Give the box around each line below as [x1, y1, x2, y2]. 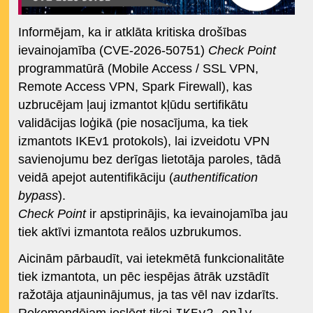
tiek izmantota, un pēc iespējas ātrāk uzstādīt [17, 270, 269, 284]
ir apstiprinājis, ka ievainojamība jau [85, 207, 288, 221]
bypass [17, 189, 58, 203]
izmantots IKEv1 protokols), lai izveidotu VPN [17, 134, 270, 149]
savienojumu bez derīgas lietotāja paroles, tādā [17, 152, 281, 167]
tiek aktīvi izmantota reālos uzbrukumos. [17, 225, 242, 240]
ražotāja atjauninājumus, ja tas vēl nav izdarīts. [17, 288, 279, 303]
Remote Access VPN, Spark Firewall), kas [17, 80, 252, 94]
